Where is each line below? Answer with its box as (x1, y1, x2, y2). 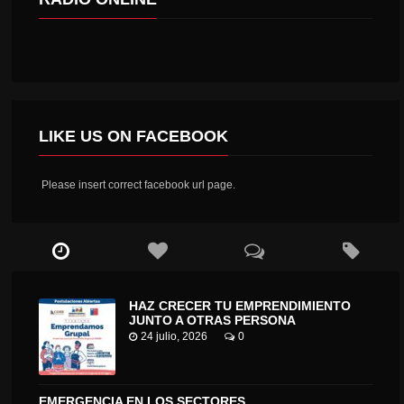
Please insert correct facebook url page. (39, 179, 236, 192)
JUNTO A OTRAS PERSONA (129, 313, 297, 328)
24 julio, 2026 (141, 330, 208, 344)
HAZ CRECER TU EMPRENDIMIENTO (129, 298, 352, 314)
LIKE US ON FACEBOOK (39, 127, 229, 146)
